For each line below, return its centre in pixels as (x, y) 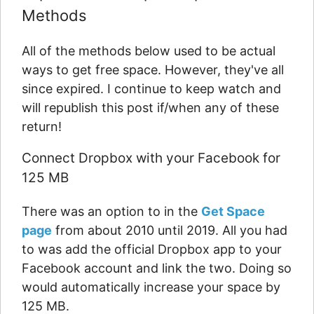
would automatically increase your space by (151, 287)
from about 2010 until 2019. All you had (170, 230)
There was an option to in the (111, 211)
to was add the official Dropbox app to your (152, 249)
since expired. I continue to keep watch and (151, 89)
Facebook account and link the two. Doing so (157, 268)
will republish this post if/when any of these (150, 108)
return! (42, 127)
